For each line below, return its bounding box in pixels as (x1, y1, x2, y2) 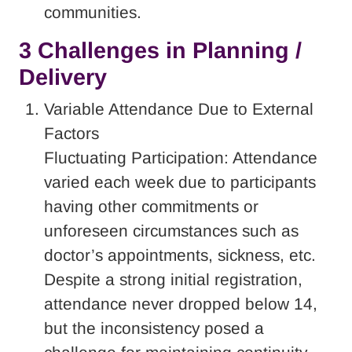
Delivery (19, 64, 107, 90)
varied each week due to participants (44, 172, 316, 191)
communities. (44, 2, 141, 21)
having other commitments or (44, 196, 258, 215)
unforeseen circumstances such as (44, 221, 299, 240)
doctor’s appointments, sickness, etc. (44, 245, 316, 264)
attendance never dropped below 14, (44, 294, 317, 313)
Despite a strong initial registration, (44, 269, 302, 288)
